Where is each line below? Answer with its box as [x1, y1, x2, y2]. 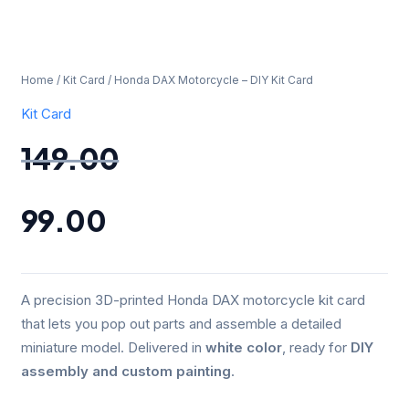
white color [205, 339, 283, 357]
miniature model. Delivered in [21, 339, 206, 357]
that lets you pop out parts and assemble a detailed [21, 315, 342, 333]
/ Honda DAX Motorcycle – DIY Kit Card [105, 73, 314, 88]
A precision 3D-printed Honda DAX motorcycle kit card [21, 291, 366, 309]
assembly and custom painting [21, 362, 232, 381]
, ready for [282, 339, 351, 357]
